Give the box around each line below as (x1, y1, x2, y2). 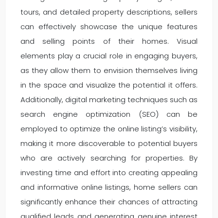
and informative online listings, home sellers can (20, 182, 198, 192)
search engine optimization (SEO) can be (20, 109, 198, 119)
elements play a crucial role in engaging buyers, (20, 51, 198, 61)
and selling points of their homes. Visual (20, 36, 198, 46)
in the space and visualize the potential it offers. (20, 80, 198, 90)
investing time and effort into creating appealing (20, 167, 198, 178)
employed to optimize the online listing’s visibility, (20, 124, 198, 134)
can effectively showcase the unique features (20, 21, 198, 32)
